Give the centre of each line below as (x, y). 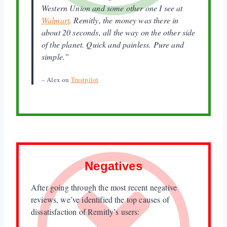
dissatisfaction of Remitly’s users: (85, 211)
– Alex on (56, 79)
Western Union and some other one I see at (112, 8)
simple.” (55, 56)
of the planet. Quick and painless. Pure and (113, 44)
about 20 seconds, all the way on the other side (119, 32)
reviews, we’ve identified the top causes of (100, 199)
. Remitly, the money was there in (124, 20)
